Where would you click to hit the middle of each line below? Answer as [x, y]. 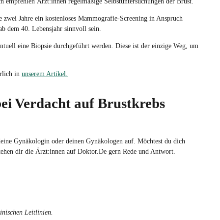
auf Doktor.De [87, 151]
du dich [174, 141]
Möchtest [150, 141]
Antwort [162, 151]
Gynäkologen [104, 141]
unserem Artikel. [45, 74]
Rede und [136, 151]
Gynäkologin [32, 141]
